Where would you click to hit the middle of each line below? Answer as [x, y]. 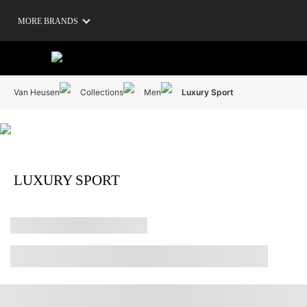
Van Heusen [37, 92]
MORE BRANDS [48, 21]
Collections [102, 92]
